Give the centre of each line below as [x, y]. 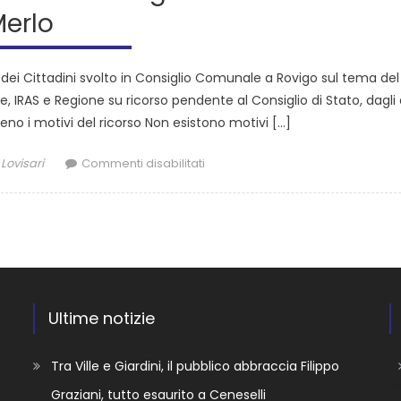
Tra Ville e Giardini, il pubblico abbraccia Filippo [196, 367]
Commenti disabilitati [144, 164]
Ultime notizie [102, 319]
